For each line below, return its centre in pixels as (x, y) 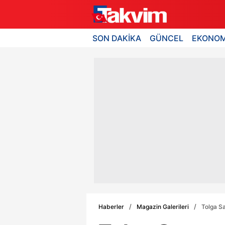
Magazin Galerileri (163, 206)
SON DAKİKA (117, 38)
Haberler (111, 206)
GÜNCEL (167, 38)
